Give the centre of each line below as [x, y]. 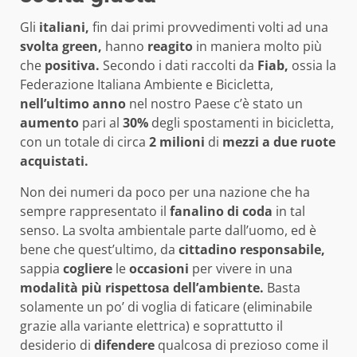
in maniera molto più [257, 47]
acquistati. [54, 161]
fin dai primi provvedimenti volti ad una [209, 27]
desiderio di [57, 345]
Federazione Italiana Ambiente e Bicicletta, [147, 85]
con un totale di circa [84, 142]
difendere [124, 345]
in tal [289, 212]
